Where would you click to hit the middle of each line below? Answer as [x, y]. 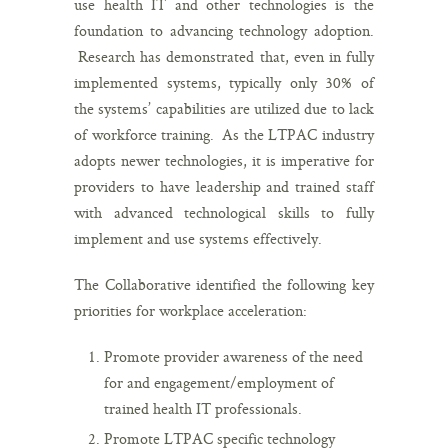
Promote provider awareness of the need [233, 356]
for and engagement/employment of [219, 382]
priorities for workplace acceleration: [190, 310]
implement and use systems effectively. [198, 238]
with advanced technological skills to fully [224, 212]
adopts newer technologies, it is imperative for [224, 160]
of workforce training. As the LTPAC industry [224, 134]
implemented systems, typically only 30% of [224, 82]
